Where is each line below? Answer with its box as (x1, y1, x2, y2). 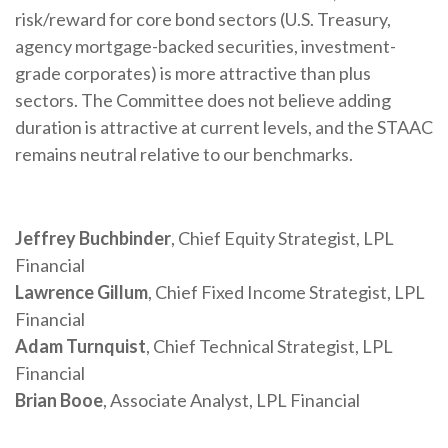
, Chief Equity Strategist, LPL (171, 226, 394, 249)
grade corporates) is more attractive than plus (15, 61, 371, 84)
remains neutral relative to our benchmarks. (15, 142, 353, 165)
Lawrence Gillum (15, 280, 148, 303)
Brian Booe (15, 388, 103, 411)
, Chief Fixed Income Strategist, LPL (148, 280, 425, 303)
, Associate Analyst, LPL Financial (103, 388, 360, 411)
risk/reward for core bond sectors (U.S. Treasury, (15, 7, 391, 30)
